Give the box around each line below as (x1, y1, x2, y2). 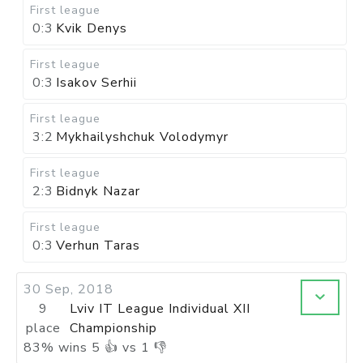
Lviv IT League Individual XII (69, 300, 250, 318)
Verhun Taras (56, 237, 140, 254)
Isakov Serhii (56, 74, 137, 92)
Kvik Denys (56, 19, 127, 37)
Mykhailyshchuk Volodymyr (56, 128, 228, 146)
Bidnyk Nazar (56, 182, 140, 200)
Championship (69, 319, 157, 337)
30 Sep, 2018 (23, 280, 113, 298)
